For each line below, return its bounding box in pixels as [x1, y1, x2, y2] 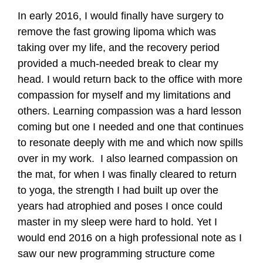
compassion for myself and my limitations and [18, 89, 231, 101]
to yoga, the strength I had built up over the [18, 184, 218, 196]
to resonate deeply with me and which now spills [18, 137, 243, 149]
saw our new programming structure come [18, 248, 215, 259]
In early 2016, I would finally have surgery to [18, 10, 224, 22]
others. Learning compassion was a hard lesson [18, 105, 241, 117]
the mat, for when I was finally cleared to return [18, 168, 237, 180]
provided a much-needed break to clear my [18, 58, 218, 69]
